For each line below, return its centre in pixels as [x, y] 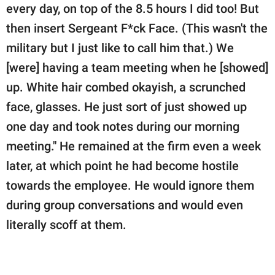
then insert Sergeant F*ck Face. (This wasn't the [137, 28]
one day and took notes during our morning [123, 126]
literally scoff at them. [66, 224]
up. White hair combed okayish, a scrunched [126, 87]
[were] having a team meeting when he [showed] [137, 67]
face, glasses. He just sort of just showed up [126, 107]
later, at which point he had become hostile [122, 165]
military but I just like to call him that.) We [120, 48]
